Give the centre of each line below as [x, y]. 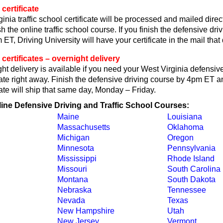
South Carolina [194, 169]
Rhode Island [191, 159]
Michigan [73, 138]
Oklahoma [185, 127]
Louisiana [184, 117]
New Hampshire [86, 211]
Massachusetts [83, 127]
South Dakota [191, 179]
